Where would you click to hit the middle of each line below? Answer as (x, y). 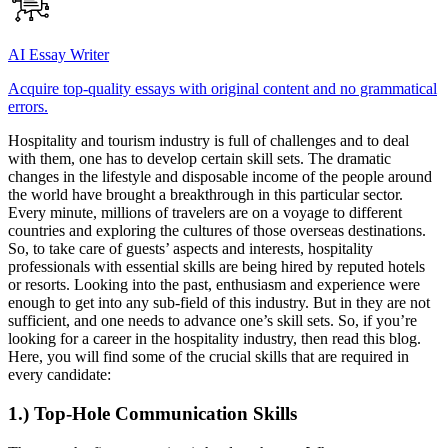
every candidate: (59, 375)
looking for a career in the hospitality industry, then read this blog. (214, 339)
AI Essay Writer (58, 55)
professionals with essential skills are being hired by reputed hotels (216, 267)
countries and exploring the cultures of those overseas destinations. (217, 231)
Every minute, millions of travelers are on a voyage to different (205, 213)
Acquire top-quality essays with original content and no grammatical (222, 89)
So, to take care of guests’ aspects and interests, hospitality (190, 249)
